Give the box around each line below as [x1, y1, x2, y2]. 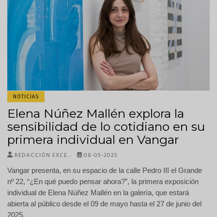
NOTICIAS [13, 93, 39, 100]
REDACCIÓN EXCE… [12, 150, 72, 160]
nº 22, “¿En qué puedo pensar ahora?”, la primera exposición [7, 177, 199, 186]
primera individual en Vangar [7, 132, 179, 147]
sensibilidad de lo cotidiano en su [7, 119, 205, 134]
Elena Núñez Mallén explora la [7, 106, 184, 121]
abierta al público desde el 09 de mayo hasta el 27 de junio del [7, 200, 201, 208]
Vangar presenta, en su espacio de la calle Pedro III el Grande [7, 166, 202, 174]
